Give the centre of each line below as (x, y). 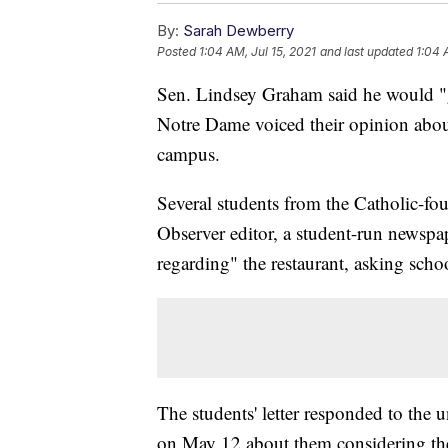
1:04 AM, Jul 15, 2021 (257, 52)
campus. (188, 154)
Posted (178, 52)
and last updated (366, 52)
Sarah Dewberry (238, 31)
